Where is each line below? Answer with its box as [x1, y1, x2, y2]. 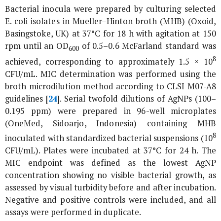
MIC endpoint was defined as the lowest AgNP [5, 157, 216, 168]
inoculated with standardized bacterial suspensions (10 [5, 132, 213, 144]
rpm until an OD [5, 40, 69, 52]
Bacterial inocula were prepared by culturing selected [5, 3, 216, 15]
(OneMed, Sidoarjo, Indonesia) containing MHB [5, 118, 216, 129]
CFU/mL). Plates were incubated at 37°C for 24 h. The [5, 145, 216, 156]
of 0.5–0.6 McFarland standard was [79, 40, 216, 52]
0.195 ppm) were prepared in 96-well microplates [5, 106, 216, 117]
